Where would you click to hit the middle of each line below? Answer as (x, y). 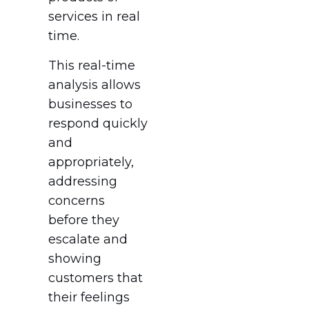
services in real (94, 17)
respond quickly (98, 123)
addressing (83, 181)
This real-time (92, 65)
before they (84, 220)
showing (75, 258)
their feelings (89, 297)
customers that (96, 278)
